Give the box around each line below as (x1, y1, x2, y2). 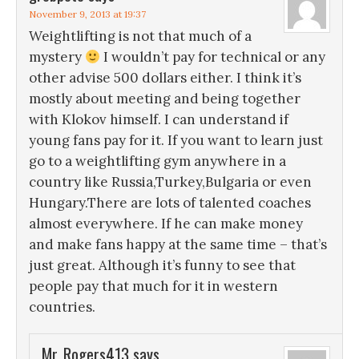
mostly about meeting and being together (29, 90, 301, 108)
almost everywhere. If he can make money (29, 215, 303, 233)
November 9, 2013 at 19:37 (29, 8, 146, 21)
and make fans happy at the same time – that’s (29, 236, 327, 254)
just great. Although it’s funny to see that (29, 256, 296, 275)
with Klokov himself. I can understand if (29, 111, 288, 129)
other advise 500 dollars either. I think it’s (29, 69, 301, 87)
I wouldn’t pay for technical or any (100, 48, 326, 67)
